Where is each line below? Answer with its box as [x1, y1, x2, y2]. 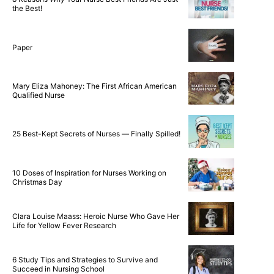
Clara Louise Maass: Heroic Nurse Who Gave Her [12, 211, 179, 221]
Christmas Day [12, 177, 62, 187]
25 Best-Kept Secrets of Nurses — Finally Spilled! [12, 129, 180, 139]
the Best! [12, 4, 42, 13]
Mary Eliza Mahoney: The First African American [12, 81, 177, 91]
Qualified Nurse [12, 90, 65, 100]
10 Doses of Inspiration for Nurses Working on [12, 168, 166, 177]
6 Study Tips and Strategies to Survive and [12, 254, 158, 264]
